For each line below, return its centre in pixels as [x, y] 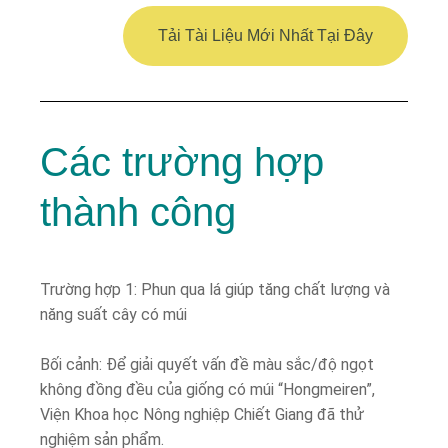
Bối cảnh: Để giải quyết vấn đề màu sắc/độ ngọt [207, 364]
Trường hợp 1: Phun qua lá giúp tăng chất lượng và [215, 289]
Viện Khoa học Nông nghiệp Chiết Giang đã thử [202, 414]
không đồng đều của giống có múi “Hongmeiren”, [207, 389]
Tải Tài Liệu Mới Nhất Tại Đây [265, 35]
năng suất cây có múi [113, 314]
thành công [138, 211]
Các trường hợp [182, 161]
